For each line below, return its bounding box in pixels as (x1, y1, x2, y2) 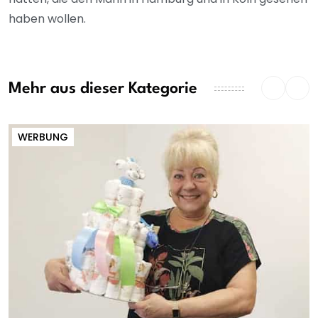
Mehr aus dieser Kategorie (9, 80, 197, 97)
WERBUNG (18, 130, 68, 145)
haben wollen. (9, 11, 86, 28)
